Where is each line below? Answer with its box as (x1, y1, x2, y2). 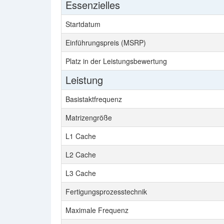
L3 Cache (65, 168, 96, 178)
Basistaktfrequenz (65, 94, 122, 104)
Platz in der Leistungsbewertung (65, 56, 167, 66)
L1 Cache (65, 131, 96, 141)
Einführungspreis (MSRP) (65, 37, 146, 47)
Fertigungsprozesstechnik (65, 186, 147, 196)
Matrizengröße (65, 112, 112, 122)
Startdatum (65, 19, 100, 29)
